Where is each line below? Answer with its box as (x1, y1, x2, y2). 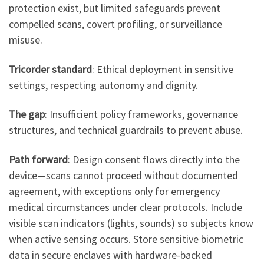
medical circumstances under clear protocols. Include (9, 200, 242, 214)
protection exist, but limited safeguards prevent (9, 1, 220, 15)
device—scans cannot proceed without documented (9, 168, 238, 182)
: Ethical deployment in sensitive (92, 62, 233, 76)
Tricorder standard (9, 62, 92, 76)
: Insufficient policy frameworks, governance (45, 107, 238, 121)
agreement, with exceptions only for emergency (9, 184, 220, 198)
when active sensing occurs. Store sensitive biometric (9, 232, 243, 246)
